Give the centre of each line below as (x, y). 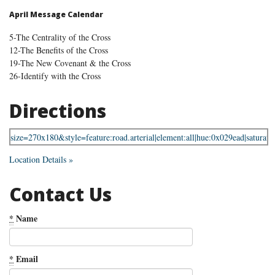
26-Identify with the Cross (55, 76)
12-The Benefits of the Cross (59, 50)
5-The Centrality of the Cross (60, 37)
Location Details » (41, 160)
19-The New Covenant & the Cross (70, 63)
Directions (58, 110)
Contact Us (60, 195)
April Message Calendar (56, 15)
